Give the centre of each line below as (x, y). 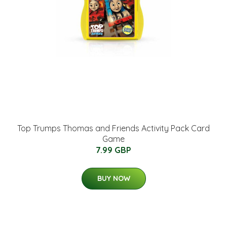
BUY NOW (113, 178)
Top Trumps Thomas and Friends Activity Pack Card (113, 128)
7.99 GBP (113, 150)
